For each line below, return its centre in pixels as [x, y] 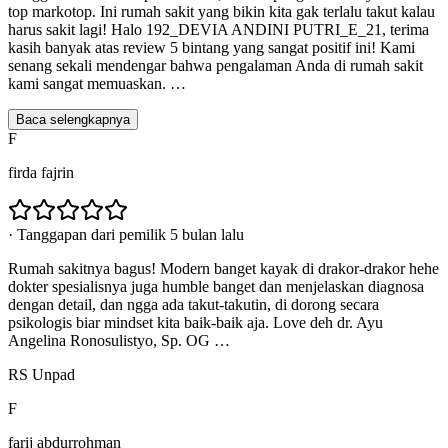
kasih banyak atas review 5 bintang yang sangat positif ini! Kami [211, 48]
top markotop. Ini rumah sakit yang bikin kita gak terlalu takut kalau [221, 12]
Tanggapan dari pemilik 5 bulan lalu [130, 235]
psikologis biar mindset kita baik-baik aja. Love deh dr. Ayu [195, 323]
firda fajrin [41, 173]
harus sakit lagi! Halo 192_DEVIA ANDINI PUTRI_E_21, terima [218, 30]
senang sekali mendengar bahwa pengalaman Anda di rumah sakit [215, 66]
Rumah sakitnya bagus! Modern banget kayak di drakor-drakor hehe [223, 269]
